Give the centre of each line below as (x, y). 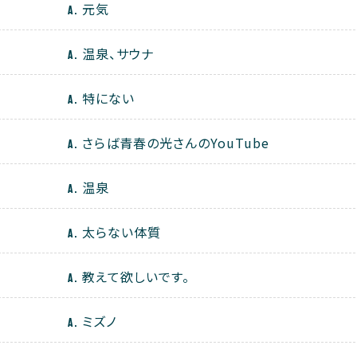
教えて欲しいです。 (135, 277)
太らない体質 (121, 232)
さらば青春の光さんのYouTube (175, 143)
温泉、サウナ (118, 54)
